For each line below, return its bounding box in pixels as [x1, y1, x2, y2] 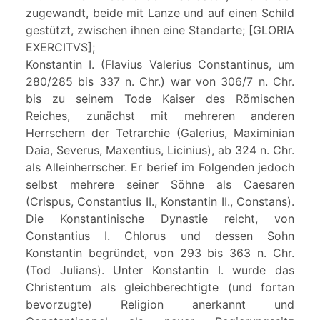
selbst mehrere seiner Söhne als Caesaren [26, 176, 294, 191]
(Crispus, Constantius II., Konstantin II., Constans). [26, 194, 294, 209]
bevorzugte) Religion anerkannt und [26, 296, 294, 311]
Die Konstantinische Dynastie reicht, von [26, 211, 294, 226]
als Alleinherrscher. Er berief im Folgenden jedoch [26, 159, 294, 174]
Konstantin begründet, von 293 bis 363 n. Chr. [26, 245, 294, 260]
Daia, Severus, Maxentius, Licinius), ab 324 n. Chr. [26, 142, 294, 157]
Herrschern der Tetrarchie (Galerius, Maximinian [26, 125, 294, 140]
